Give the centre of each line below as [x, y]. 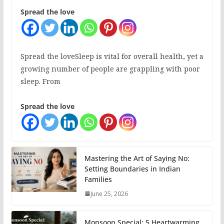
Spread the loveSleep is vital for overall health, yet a [112, 56]
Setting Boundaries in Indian [132, 168]
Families [98, 179]
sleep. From [40, 81]
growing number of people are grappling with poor [110, 68]
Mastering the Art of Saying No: [137, 158]
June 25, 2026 [109, 193]
